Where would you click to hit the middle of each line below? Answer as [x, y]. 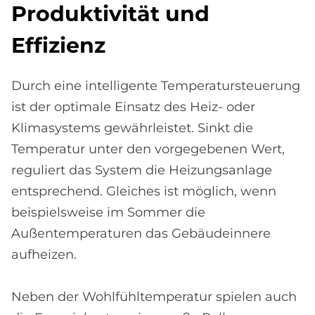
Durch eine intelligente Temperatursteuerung [156, 86]
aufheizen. [44, 255]
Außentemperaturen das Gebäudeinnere [141, 234]
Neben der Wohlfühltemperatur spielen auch [154, 297]
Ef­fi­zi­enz [58, 46]
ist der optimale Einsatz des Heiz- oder [133, 107]
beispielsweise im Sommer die [108, 213]
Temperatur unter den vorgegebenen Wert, [148, 149]
